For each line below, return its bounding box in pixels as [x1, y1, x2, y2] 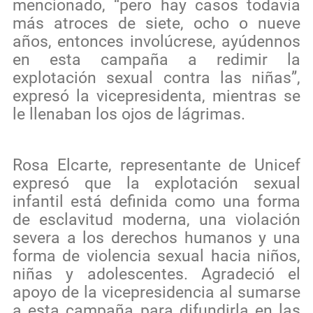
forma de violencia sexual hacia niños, [13, 246, 300, 265]
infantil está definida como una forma [13, 191, 300, 211]
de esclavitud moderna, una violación [13, 210, 300, 229]
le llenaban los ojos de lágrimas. [13, 104, 245, 124]
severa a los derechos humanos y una [13, 228, 300, 247]
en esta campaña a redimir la [13, 50, 300, 69]
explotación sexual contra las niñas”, [13, 68, 300, 87]
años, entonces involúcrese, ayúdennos [13, 31, 300, 51]
